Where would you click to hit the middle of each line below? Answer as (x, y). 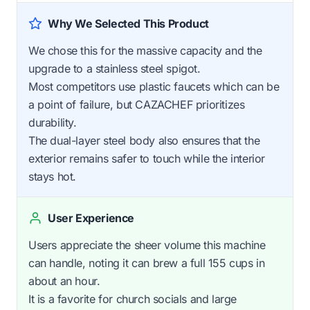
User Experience (91, 218)
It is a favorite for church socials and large (133, 299)
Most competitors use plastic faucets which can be (154, 87)
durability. (53, 123)
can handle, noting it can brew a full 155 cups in (147, 263)
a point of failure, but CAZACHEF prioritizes (137, 105)
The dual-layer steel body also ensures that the (144, 141)
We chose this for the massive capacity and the (145, 51)
